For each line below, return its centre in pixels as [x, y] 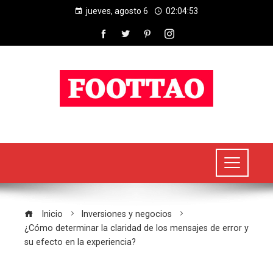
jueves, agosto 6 [117, 11]
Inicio [51, 214]
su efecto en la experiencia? [80, 242]
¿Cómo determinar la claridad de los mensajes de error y [136, 228]
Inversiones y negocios [126, 214]
